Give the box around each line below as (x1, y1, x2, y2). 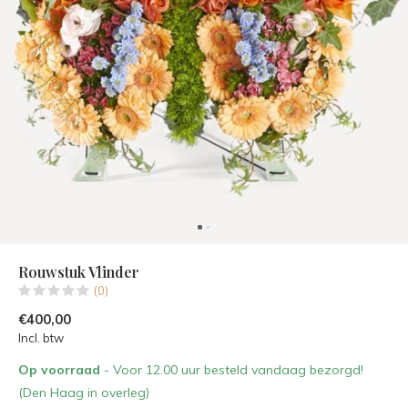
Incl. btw (18, 331, 64, 345)
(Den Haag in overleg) (18, 384, 149, 401)
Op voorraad (18, 362, 104, 378)
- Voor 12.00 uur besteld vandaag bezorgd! (104, 362, 363, 378)
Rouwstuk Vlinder (18, 262, 139, 281)
